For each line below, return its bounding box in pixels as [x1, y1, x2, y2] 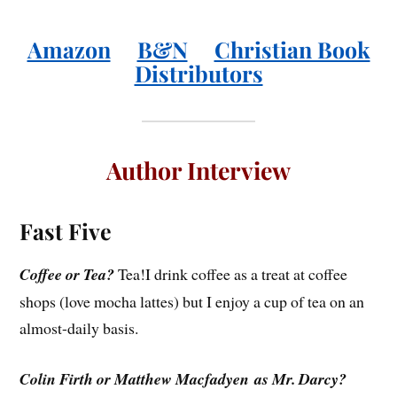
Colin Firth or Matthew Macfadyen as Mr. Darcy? [19, 367, 347, 390]
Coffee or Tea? [19, 263, 115, 286]
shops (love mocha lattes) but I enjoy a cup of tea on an [19, 291, 365, 313]
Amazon [27, 35, 111, 65]
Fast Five [19, 216, 113, 246]
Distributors [134, 58, 263, 89]
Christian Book [214, 35, 370, 65]
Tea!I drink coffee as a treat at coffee [114, 263, 348, 285]
